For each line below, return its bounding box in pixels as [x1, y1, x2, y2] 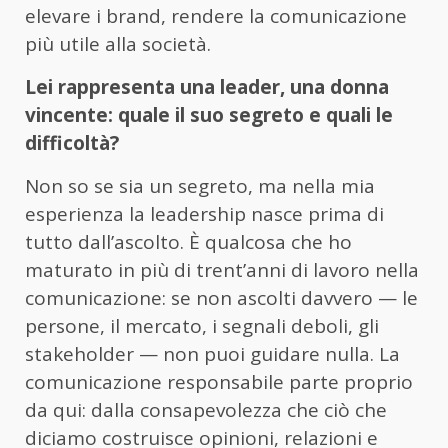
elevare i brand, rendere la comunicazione [25, 3, 407, 30]
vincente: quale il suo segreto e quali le [25, 102, 393, 129]
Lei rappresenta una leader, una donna [25, 74, 389, 101]
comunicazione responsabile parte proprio [25, 369, 413, 396]
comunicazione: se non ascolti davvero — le [25, 285, 418, 312]
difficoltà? [25, 130, 119, 157]
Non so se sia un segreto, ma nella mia [25, 173, 375, 200]
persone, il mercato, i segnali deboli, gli [25, 313, 379, 340]
